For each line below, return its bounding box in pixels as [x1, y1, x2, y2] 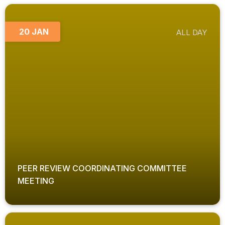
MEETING [18, 176, 54, 186]
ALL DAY [176, 28, 207, 38]
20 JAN [19, 27, 49, 37]
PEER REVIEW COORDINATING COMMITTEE [18, 163, 187, 174]
